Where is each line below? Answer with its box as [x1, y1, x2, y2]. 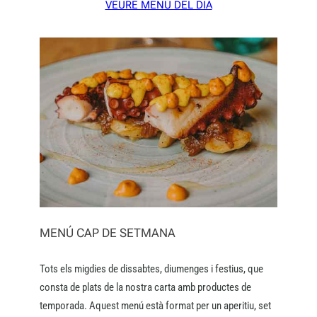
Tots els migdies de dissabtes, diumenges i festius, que [40, 263, 263, 276]
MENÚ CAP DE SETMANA [40, 226, 175, 241]
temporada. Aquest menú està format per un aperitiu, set [40, 299, 271, 313]
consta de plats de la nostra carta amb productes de [40, 281, 251, 294]
